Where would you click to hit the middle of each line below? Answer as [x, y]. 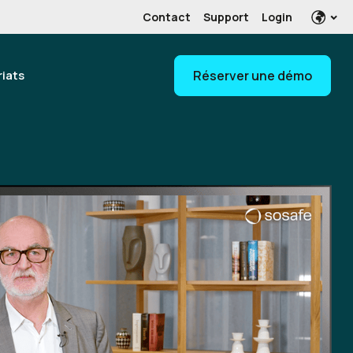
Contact [167, 17]
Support [226, 17]
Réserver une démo [253, 76]
